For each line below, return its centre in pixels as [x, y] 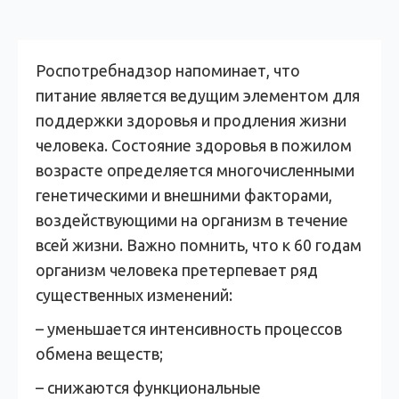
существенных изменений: [134, 295]
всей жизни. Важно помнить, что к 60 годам [199, 245]
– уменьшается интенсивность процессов [189, 329]
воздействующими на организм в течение [192, 220]
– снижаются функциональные [148, 387]
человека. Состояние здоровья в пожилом [194, 145]
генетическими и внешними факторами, [184, 195]
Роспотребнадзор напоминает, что [168, 70]
